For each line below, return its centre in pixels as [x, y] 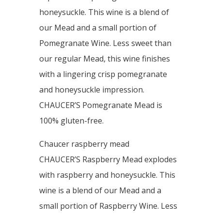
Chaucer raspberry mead [84, 144]
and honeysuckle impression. [92, 90]
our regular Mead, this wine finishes [104, 59]
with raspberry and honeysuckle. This [107, 175]
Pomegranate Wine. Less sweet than [105, 43]
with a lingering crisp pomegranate [103, 74]
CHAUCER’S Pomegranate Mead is [101, 105]
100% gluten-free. [71, 121]
